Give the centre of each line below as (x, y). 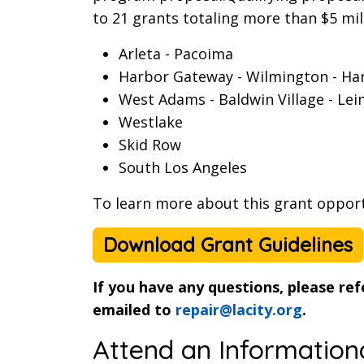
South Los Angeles (183, 167)
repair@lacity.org (239, 309)
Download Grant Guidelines (228, 244)
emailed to (134, 309)
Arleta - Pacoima (176, 53)
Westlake (151, 121)
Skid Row (150, 144)
